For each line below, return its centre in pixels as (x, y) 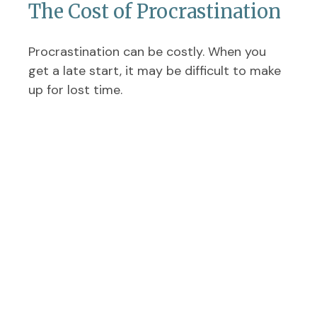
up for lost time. (75, 90)
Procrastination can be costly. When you (147, 52)
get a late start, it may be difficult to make (155, 71)
